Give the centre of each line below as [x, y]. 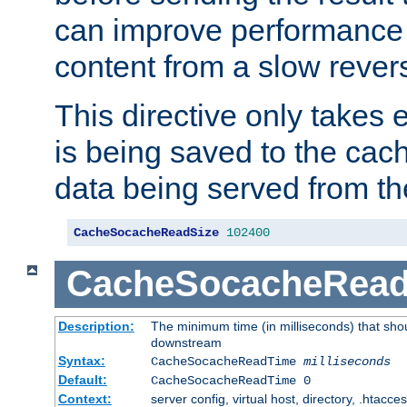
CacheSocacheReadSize [146, 233]
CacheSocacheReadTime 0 [230, 380]
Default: [82, 379]
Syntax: [81, 360]
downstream [186, 342]
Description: [96, 326]
